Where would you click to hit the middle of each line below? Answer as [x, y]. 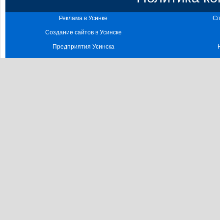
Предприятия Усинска [83, 46]
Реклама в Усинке [83, 18]
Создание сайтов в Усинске [83, 32]
